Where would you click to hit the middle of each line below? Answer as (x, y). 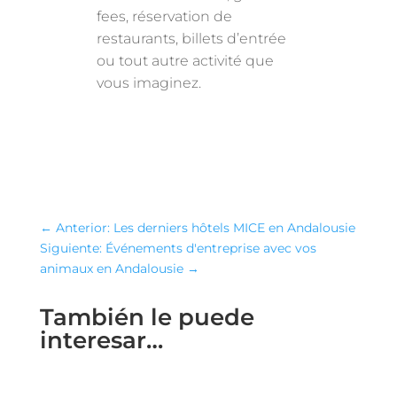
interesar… (101, 340)
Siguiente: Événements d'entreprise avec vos (178, 248)
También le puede (147, 317)
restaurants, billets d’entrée (192, 39)
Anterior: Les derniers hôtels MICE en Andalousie (205, 228)
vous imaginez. (149, 83)
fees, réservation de (165, 16)
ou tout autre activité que (186, 61)
